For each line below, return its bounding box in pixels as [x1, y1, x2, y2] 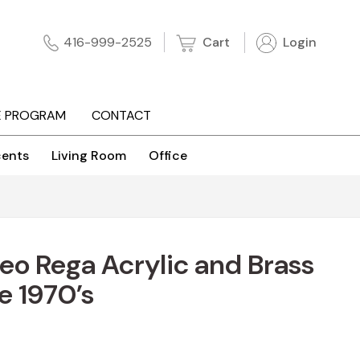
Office [149, 147, 187, 165]
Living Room [51, 147, 126, 165]
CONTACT [91, 107, 151, 125]
